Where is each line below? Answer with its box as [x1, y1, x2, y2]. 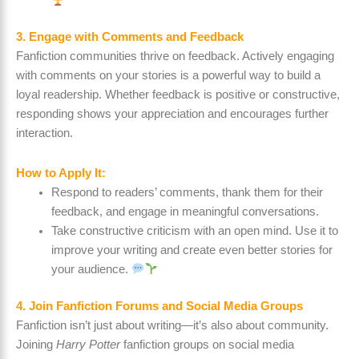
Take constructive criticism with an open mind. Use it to [50, 224, 338, 237]
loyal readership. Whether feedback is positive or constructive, [16, 88, 340, 102]
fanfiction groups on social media [120, 337, 294, 351]
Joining [16, 337, 56, 351]
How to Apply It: [16, 166, 106, 179]
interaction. [16, 127, 73, 140]
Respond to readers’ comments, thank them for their [50, 185, 323, 199]
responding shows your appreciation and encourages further [16, 107, 329, 121]
